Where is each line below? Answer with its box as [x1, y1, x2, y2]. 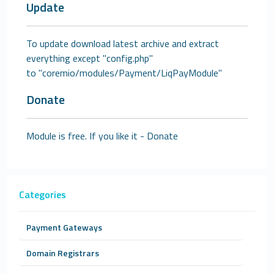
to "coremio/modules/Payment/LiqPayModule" [26, 65, 223, 80]
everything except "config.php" [26, 50, 154, 65]
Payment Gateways [26, 220, 103, 234]
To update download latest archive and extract [26, 35, 220, 51]
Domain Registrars [26, 246, 100, 259]
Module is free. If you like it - [26, 128, 147, 143]
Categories [19, 187, 67, 202]
